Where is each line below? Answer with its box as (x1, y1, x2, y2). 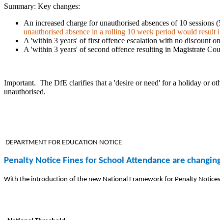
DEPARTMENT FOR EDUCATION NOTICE (4, 138, 122, 146)
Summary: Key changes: (4, 1, 80, 10)
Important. (4, 78, 40, 87)
